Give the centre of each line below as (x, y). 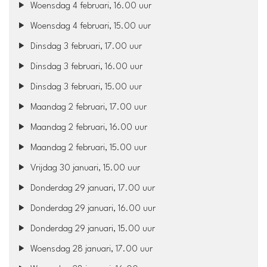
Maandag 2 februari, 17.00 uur (88, 107)
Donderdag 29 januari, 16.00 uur (92, 209)
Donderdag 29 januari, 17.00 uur (92, 188)
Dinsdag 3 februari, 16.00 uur (86, 67)
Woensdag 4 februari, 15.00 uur (90, 26)
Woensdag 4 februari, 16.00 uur (90, 6)
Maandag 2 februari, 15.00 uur (88, 148)
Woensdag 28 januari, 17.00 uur (91, 249)
